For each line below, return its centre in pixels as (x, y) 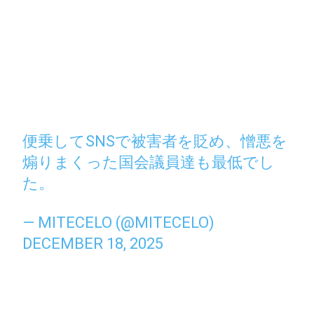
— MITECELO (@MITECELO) (119, 222)
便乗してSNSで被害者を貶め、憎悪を (155, 141)
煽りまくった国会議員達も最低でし (149, 162)
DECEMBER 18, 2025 (93, 243)
